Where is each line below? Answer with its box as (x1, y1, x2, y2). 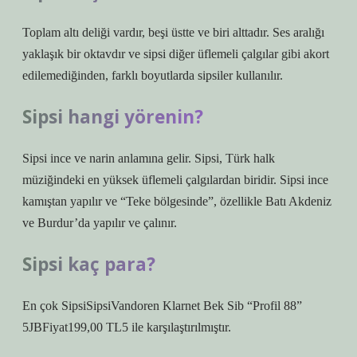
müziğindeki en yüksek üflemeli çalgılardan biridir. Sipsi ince (22, 173, 328, 186)
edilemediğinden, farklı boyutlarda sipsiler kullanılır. (22, 69, 283, 82)
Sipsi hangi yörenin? (22, 104, 203, 129)
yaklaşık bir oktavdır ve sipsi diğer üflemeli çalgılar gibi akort (22, 47, 329, 61)
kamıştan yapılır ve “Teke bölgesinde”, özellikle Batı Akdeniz (22, 194, 331, 208)
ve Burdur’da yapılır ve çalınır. (22, 216, 177, 229)
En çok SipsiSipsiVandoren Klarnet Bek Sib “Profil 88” (22, 299, 302, 312)
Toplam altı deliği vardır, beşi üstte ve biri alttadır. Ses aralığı (22, 25, 324, 39)
